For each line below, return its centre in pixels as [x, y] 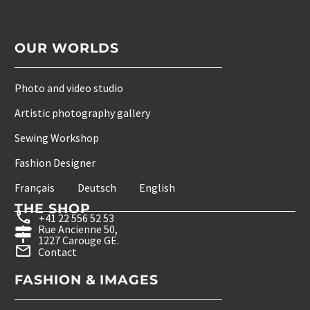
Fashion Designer [55, 163]
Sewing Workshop [57, 138]
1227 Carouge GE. [79, 240]
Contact [57, 252]
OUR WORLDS [67, 48]
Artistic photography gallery [82, 113]
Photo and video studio [69, 88]
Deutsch [97, 188]
